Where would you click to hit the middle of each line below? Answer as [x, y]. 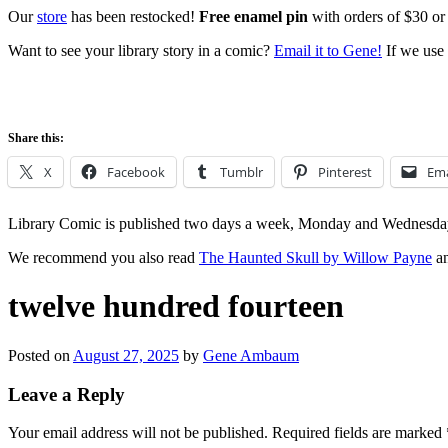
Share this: [36, 138]
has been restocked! [133, 16]
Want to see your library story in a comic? [141, 50]
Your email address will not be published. [138, 433]
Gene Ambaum [251, 355]
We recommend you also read [103, 257]
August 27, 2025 [126, 355]
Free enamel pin [253, 16]
